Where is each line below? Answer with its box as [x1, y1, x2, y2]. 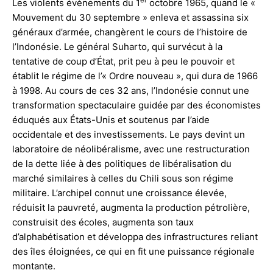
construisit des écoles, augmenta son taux [12, 216, 194, 228]
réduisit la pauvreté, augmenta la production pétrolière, [12, 201, 250, 213]
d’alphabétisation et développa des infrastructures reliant [12, 230, 258, 243]
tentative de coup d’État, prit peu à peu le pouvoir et [12, 55, 235, 67]
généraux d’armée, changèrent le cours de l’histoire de [12, 26, 247, 38]
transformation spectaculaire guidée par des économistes [12, 99, 261, 111]
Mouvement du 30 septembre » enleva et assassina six [12, 11, 249, 23]
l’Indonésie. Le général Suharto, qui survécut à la [12, 40, 222, 52]
